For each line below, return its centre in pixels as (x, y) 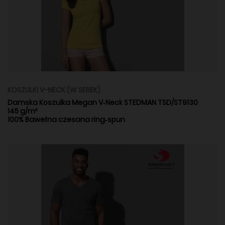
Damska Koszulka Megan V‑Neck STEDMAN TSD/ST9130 (103, 103)
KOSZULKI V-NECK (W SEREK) (54, 90)
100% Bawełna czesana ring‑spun (66, 120)
